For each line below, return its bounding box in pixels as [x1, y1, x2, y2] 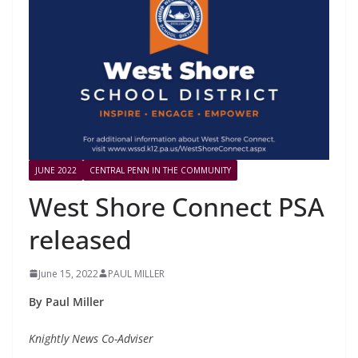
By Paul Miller [29, 293, 104, 309]
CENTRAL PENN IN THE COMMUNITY [89, 164, 231, 176]
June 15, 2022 [38, 266, 98, 280]
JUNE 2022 [35, 164, 77, 176]
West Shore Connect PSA [29, 189, 324, 224]
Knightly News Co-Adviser [29, 330, 153, 346]
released [29, 221, 132, 257]
